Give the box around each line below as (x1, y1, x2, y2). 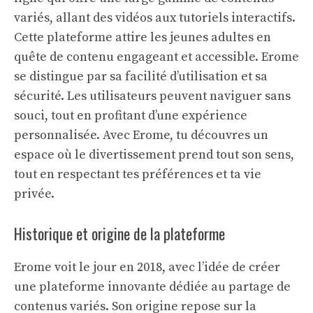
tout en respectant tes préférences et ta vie (14, 166, 261, 182)
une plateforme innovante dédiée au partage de (14, 279, 291, 295)
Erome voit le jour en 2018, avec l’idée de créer (14, 259, 280, 275)
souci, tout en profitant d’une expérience (14, 108, 247, 124)
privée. (14, 186, 54, 202)
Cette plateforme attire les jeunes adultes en (14, 29, 271, 45)
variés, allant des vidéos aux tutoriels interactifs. (14, 10, 296, 26)
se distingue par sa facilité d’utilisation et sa (14, 68, 268, 85)
